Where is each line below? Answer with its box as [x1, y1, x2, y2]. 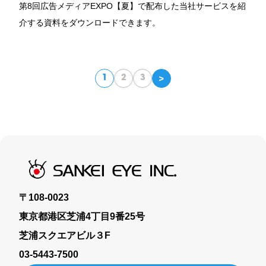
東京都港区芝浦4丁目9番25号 [19, 211, 145, 222]
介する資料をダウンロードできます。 [19, 18, 160, 28]
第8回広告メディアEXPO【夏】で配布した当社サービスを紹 [19, 1, 246, 11]
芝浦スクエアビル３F [19, 230, 110, 241]
